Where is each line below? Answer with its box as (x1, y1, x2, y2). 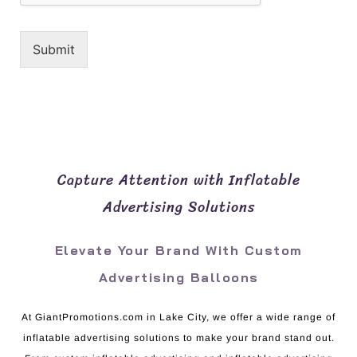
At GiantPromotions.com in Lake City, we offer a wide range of (22, 311, 335, 323)
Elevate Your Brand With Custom (54, 241, 303, 258)
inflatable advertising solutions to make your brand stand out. (22, 331, 335, 343)
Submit (33, 41, 75, 57)
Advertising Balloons (98, 269, 259, 285)
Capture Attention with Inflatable (57, 167, 300, 193)
